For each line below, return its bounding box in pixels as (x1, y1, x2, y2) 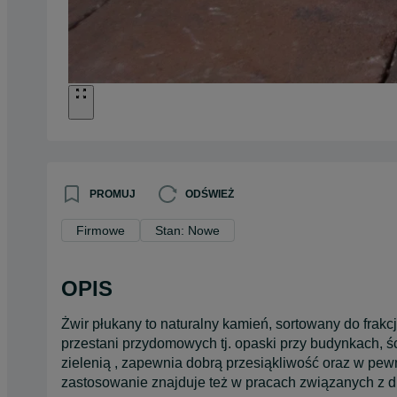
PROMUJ (90, 187, 136, 200)
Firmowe (76, 222, 125, 237)
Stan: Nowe (155, 222, 220, 237)
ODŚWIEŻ (185, 187, 234, 200)
